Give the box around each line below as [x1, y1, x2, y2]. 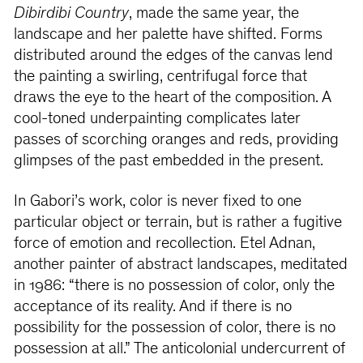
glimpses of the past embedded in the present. [13, 153, 323, 171]
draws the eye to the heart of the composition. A [13, 90, 331, 108]
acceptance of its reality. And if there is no [13, 298, 292, 316]
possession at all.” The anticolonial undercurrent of [13, 340, 345, 358]
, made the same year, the [128, 6, 299, 23]
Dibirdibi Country [13, 6, 129, 23]
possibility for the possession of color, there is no [13, 319, 335, 337]
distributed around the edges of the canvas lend [13, 48, 333, 66]
